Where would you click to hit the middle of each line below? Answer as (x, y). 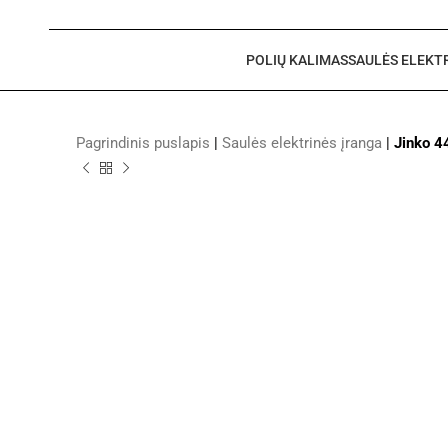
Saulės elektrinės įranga (302, 143)
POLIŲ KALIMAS (297, 60)
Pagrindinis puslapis (143, 143)
